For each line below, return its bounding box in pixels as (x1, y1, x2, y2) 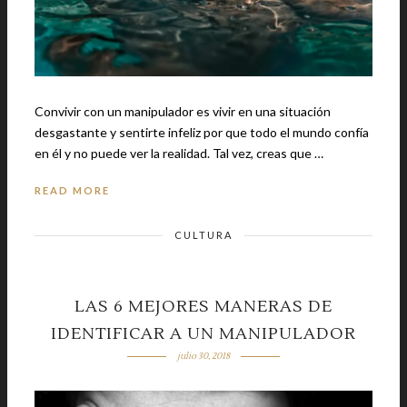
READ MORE (35, 184, 110, 197)
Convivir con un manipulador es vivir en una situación (35, 104, 331, 120)
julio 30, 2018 (176, 350, 230, 362)
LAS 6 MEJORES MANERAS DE (74, 296, 333, 318)
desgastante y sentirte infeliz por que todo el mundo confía (35, 124, 369, 141)
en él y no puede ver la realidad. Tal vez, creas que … (213, 145, 323, 162)
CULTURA (174, 229, 233, 242)
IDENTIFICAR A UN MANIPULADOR (51, 323, 356, 345)
